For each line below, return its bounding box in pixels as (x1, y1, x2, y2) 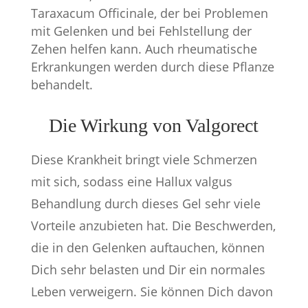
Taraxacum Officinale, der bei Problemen (30, 5, 268, 21)
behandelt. (30, 76, 93, 93)
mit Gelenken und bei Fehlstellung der (30, 23, 252, 39)
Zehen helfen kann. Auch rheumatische (30, 41, 257, 57)
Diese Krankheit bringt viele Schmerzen (30, 151, 257, 168)
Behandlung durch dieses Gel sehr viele (30, 195, 261, 212)
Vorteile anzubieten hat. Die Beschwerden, (30, 217, 276, 234)
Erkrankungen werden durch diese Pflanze (30, 58, 274, 75)
